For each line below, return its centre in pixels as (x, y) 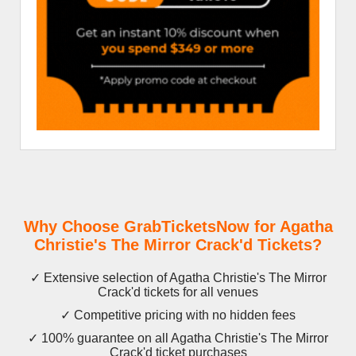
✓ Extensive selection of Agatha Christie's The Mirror (178, 278)
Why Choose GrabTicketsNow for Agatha (178, 227)
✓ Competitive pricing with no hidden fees (178, 315)
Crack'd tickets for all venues (178, 292)
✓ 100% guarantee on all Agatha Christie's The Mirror (178, 339)
